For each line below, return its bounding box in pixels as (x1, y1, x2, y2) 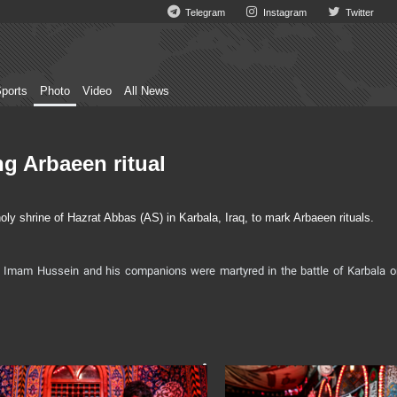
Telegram (183, 7, 226, 18)
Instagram (261, 7, 307, 18)
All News (124, 85, 169, 97)
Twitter (342, 7, 374, 18)
